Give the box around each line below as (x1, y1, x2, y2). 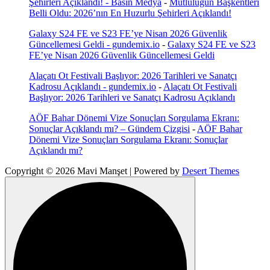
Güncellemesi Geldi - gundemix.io (29, 39, 160, 49)
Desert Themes (182, 165, 239, 176)
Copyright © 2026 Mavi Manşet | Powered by (5, 165, 182, 176)
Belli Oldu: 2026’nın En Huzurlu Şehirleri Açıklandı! (29, 7, 231, 18)
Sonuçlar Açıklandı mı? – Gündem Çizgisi (29, 123, 190, 134)
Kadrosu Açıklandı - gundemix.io (29, 81, 156, 92)
